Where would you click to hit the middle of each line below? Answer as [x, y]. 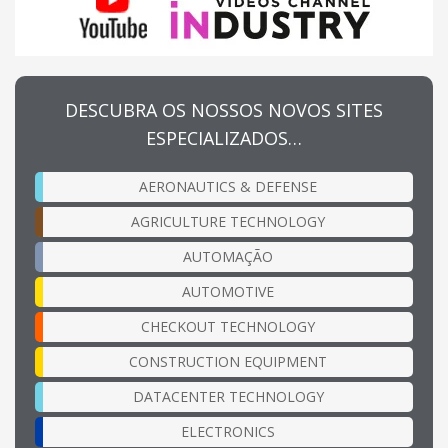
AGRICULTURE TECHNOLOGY [228, 221]
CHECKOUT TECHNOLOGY [228, 326]
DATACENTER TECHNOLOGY [228, 396]
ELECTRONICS [228, 431]
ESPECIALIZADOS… [224, 137]
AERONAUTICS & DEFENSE [228, 186]
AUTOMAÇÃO [228, 256]
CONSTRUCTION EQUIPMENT [228, 361]
